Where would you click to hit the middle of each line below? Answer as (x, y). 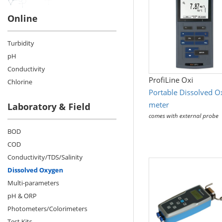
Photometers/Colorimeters (47, 209)
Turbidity (21, 43)
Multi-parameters (33, 183)
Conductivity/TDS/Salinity (45, 157)
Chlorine (20, 82)
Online (23, 18)
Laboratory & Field (49, 107)
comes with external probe (183, 116)
